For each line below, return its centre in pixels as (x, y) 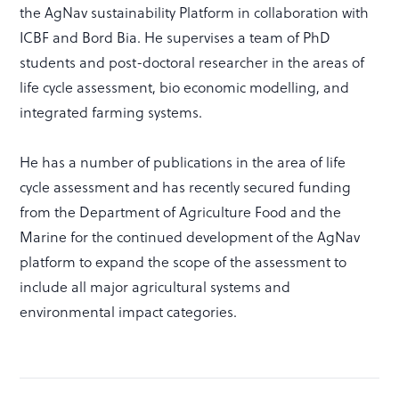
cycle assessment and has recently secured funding (186, 187)
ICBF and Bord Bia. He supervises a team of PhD (175, 37)
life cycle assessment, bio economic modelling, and (185, 87)
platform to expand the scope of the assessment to (183, 262)
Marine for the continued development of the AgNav (190, 237)
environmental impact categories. (129, 312)
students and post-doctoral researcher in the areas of (192, 62)
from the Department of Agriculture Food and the (181, 212)
